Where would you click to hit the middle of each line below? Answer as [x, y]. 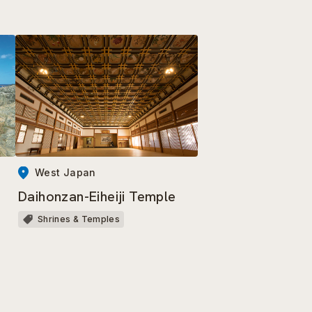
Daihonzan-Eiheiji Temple [97, 196]
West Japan [65, 172]
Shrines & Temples [79, 219]
